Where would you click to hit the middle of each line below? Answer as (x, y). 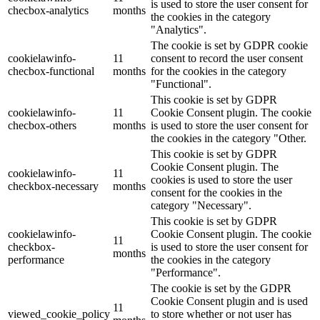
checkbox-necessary (53, 186)
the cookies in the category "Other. (229, 138)
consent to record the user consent (227, 58)
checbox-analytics (48, 10)
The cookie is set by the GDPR (221, 288)
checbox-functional (51, 71)
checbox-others (42, 125)
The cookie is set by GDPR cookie (229, 45)
